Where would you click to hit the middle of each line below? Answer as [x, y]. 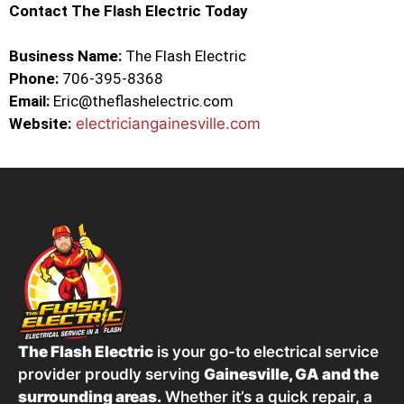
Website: [40, 124]
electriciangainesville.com [168, 124]
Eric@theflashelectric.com [142, 101]
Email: [29, 101]
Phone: [34, 79]
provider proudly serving [111, 375]
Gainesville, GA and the [291, 375]
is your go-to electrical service [266, 352]
